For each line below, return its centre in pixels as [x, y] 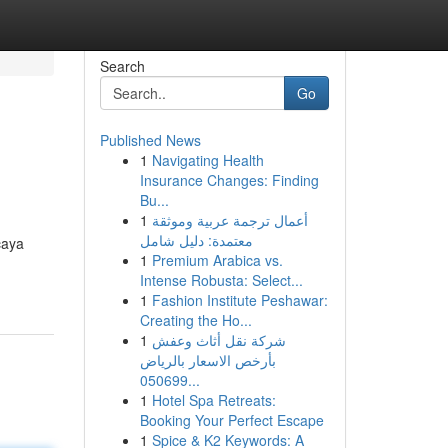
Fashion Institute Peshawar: [239, 300]
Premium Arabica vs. [217, 260]
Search [122, 66]
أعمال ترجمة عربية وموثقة [229, 220]
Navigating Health [207, 160]
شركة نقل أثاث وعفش [218, 340]
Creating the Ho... [195, 320]
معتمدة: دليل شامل [196, 240]
